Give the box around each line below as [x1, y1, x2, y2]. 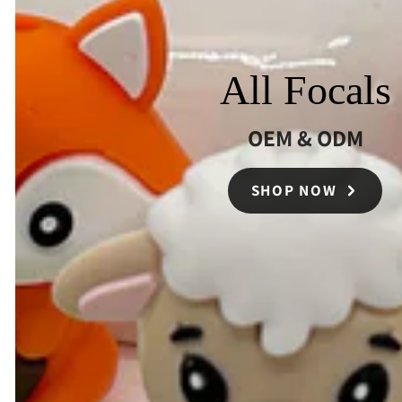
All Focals [219, 66, 391, 113]
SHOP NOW [250, 180, 337, 201]
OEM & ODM [247, 123, 363, 153]
